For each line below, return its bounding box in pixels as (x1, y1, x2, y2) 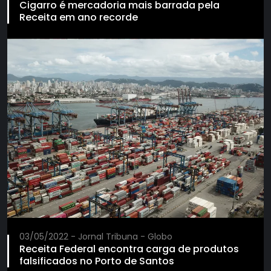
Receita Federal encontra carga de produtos (19, 242, 239, 256)
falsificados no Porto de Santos (19, 254, 174, 269)
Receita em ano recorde (19, 10, 138, 24)
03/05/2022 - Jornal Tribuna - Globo (19, 230, 172, 243)
